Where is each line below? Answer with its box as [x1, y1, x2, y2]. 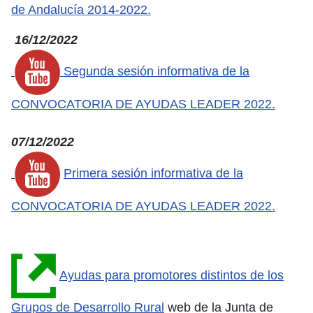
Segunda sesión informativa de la [60, 64, 249, 79]
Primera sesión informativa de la [64, 166, 243, 181]
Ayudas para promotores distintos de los [59, 268, 284, 282]
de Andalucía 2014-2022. [11, 2, 151, 17]
